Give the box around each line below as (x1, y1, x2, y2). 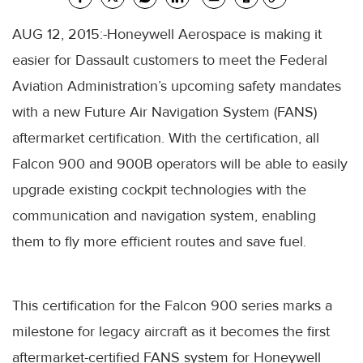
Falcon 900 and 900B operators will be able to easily (12, 154, 348, 173)
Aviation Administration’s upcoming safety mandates (12, 76, 341, 95)
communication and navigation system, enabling (12, 206, 316, 224)
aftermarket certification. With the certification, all (12, 128, 319, 147)
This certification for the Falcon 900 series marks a (12, 296, 332, 314)
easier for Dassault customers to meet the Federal (12, 50, 327, 69)
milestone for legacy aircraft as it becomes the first (12, 322, 330, 340)
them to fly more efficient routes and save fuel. (12, 232, 306, 250)
